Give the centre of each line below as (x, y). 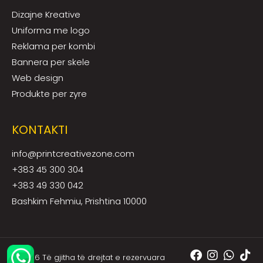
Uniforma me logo (51, 30)
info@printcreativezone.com (73, 153)
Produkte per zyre (49, 93)
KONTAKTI (40, 129)
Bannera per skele (51, 62)
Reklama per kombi (53, 46)
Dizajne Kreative (46, 14)
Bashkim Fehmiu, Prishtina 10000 (79, 201)
